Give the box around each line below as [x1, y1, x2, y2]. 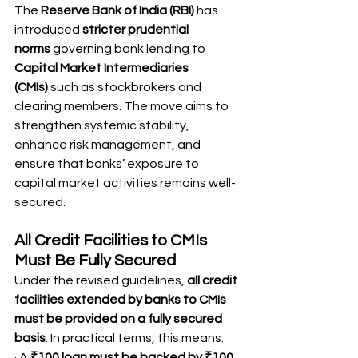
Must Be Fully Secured [14, 253, 176, 268]
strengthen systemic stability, [14, 119, 192, 132]
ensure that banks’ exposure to [14, 157, 201, 170]
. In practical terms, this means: [46, 332, 224, 344]
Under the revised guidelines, [14, 274, 187, 287]
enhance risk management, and [14, 138, 203, 151]
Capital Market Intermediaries [14, 62, 191, 74]
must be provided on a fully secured [14, 312, 225, 325]
